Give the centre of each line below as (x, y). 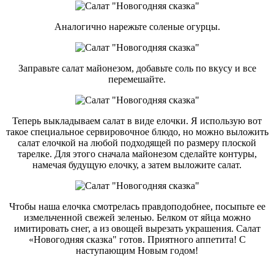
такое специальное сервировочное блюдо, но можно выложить (137, 131)
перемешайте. (137, 79)
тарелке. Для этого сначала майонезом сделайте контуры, (137, 154)
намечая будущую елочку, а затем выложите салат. (137, 165)
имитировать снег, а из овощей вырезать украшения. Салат (137, 228)
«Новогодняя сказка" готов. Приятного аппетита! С (137, 239)
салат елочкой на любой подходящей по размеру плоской (137, 143)
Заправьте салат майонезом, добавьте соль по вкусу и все (137, 68)
